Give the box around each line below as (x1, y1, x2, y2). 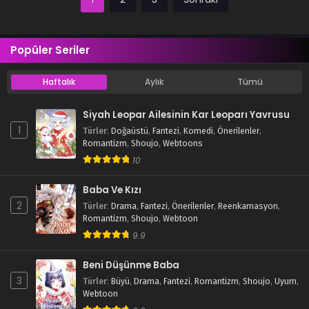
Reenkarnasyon (218, 201, 278, 212)
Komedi (183, 126, 213, 137)
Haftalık (42, 76, 75, 88)
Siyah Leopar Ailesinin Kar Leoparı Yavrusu (83, 108, 290, 122)
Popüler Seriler (10, 43, 90, 58)
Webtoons (163, 139, 203, 149)
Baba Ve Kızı (83, 183, 141, 197)
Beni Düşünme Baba (83, 259, 179, 272)
